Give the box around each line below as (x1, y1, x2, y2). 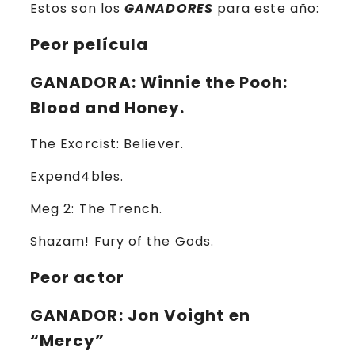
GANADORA (30, 71, 132, 94)
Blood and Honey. (30, 97, 185, 120)
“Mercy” (30, 330, 105, 353)
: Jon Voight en (118, 304, 250, 327)
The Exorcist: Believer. (30, 134, 184, 153)
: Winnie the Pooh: (131, 71, 288, 94)
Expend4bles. (30, 166, 124, 185)
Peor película (30, 32, 149, 55)
